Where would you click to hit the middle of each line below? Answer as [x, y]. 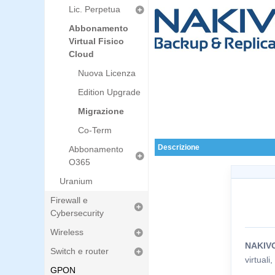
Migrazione [101, 111]
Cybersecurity [77, 213]
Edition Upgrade [109, 92]
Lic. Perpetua [95, 9]
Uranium [76, 181]
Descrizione [179, 147]
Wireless [67, 232]
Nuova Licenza [107, 73]
